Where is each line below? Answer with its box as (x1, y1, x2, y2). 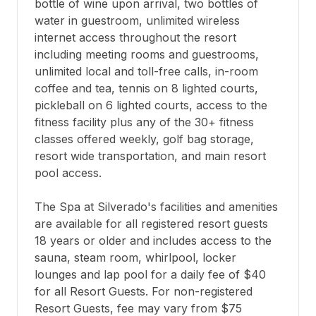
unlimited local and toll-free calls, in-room (35, 64, 258, 79)
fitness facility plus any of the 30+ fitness (35, 115, 254, 130)
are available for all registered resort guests (35, 217, 268, 231)
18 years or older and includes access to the (35, 233, 272, 248)
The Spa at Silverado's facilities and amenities (35, 200, 278, 214)
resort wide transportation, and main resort (35, 149, 266, 164)
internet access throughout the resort (35, 30, 236, 45)
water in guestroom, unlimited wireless (35, 13, 240, 28)
